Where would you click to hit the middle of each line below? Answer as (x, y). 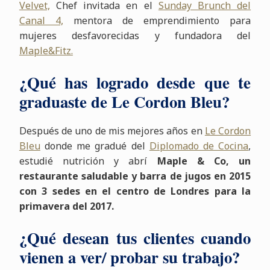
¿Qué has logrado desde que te (135, 83)
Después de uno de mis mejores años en (112, 131)
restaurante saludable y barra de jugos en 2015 (135, 176)
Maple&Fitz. (46, 51)
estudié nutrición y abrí (88, 161)
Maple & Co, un (204, 161)
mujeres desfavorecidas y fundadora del (135, 36)
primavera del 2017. (66, 206)
